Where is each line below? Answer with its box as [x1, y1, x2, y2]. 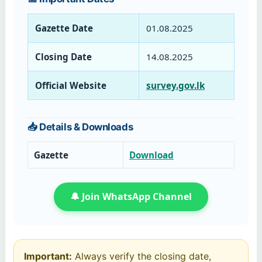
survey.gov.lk [146, 79, 205, 91]
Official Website [35, 79, 106, 91]
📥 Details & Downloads [27, 121, 133, 133]
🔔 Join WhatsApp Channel [70, 190, 192, 204]
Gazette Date [35, 22, 93, 34]
